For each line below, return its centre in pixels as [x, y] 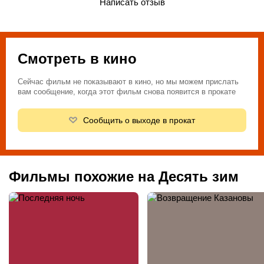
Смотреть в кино [77, 58]
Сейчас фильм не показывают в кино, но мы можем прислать [128, 81]
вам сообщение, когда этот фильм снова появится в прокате [127, 91]
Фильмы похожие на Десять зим [124, 176]
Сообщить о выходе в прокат [139, 120]
